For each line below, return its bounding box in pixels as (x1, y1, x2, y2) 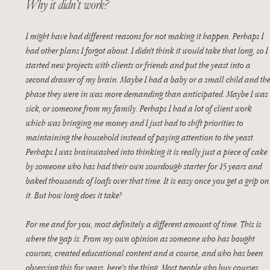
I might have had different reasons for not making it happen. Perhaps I (26, 30, 266, 42)
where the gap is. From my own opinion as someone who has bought (26, 233, 257, 244)
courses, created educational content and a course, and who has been (26, 247, 265, 259)
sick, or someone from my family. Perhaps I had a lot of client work (26, 102, 254, 114)
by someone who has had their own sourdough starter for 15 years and (26, 160, 264, 172)
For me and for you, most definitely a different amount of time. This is (26, 218, 263, 230)
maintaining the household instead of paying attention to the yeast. (26, 131, 257, 143)
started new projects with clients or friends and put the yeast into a (26, 59, 253, 71)
